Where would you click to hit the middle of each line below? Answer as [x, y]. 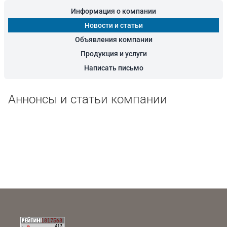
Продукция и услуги [113, 54]
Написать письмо [113, 68]
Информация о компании [113, 11]
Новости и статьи [113, 25]
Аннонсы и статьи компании [88, 99]
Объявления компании [113, 40]
